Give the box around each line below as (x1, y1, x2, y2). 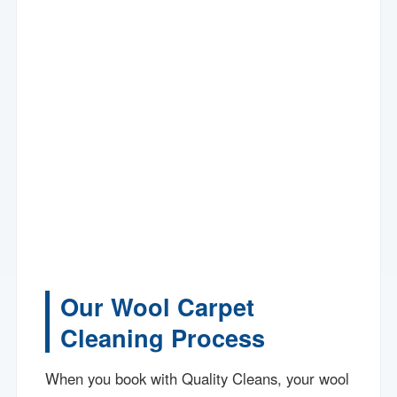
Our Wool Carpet (60, 288, 255, 323)
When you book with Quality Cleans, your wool (45, 367, 350, 389)
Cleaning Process (60, 319, 266, 354)
